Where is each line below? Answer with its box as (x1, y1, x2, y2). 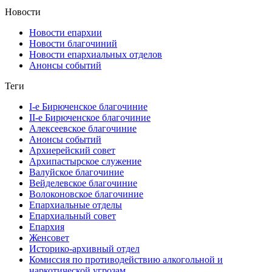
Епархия (29, 222, 64, 232)
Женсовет (29, 233, 69, 243)
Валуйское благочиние (29, 167, 124, 177)
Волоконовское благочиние (29, 189, 143, 199)
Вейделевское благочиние (29, 178, 137, 188)
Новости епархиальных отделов (29, 49, 162, 59)
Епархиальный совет (29, 211, 116, 221)
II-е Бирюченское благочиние (29, 112, 151, 123)
